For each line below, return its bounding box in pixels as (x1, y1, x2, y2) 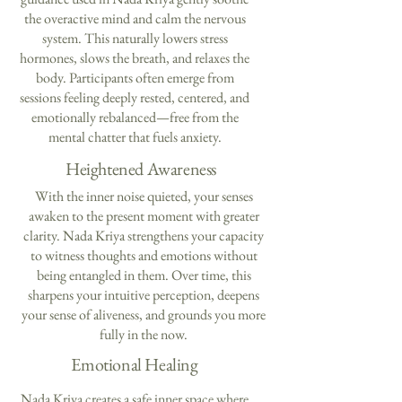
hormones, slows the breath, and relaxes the (20, 48, 249, 67)
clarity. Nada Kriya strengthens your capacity (23, 226, 264, 245)
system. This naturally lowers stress (41, 29, 228, 48)
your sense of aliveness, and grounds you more (22, 305, 266, 324)
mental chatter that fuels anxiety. (48, 127, 222, 146)
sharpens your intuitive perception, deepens (28, 285, 259, 304)
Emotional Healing (71, 353, 198, 376)
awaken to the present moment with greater (28, 206, 259, 225)
